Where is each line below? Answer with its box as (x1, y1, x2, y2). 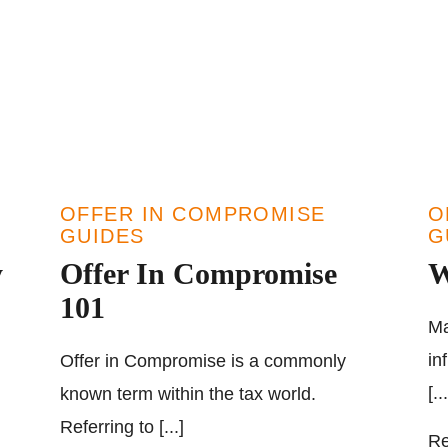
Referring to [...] (60, 417, 184, 437)
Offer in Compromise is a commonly (60, 351, 346, 371)
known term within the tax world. (60, 384, 316, 404)
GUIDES (60, 225, 145, 247)
